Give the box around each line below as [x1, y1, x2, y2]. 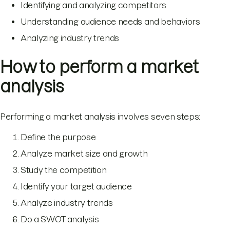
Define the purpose [21, 132, 96, 142]
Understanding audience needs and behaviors [21, 16, 200, 26]
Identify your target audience [21, 181, 132, 191]
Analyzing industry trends [21, 33, 119, 43]
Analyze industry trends [21, 198, 113, 207]
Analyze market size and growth [21, 148, 148, 158]
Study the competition [21, 165, 107, 175]
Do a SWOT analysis [21, 214, 99, 224]
